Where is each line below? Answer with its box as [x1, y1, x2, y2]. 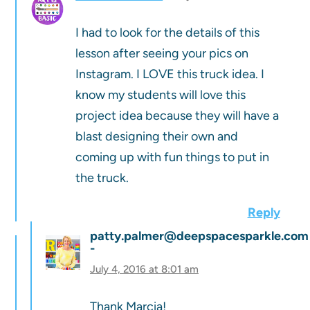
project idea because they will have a [75, 108, 280, 124]
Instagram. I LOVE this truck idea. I [75, 66, 265, 82]
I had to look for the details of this [75, 25, 260, 41]
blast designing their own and [75, 129, 239, 145]
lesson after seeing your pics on [75, 46, 249, 62]
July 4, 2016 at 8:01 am [89, 263, 199, 276]
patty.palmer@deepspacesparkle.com [89, 228, 309, 244]
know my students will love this [75, 87, 246, 103]
